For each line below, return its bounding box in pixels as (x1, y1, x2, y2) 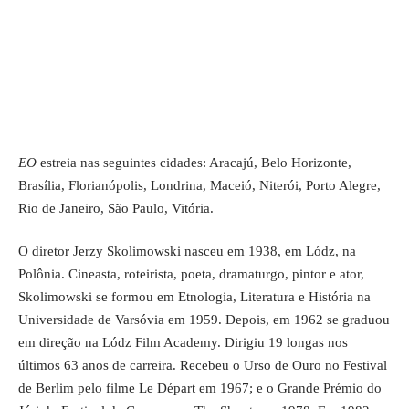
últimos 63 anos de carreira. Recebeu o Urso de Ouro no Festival (18, 358, 387, 372)
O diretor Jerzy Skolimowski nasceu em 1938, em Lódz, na (18, 244, 356, 258)
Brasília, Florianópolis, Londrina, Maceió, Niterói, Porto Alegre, (18, 177, 381, 193)
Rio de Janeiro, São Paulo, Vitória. (18, 200, 214, 215)
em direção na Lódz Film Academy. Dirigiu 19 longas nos (18, 335, 348, 350)
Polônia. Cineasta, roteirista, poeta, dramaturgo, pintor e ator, (18, 267, 364, 281)
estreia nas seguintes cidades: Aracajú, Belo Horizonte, (40, 154, 351, 170)
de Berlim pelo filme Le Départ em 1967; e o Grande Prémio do (18, 381, 382, 395)
